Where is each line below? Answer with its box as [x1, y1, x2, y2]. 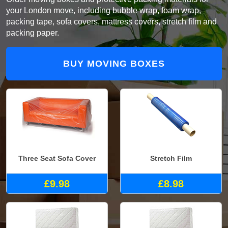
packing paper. [6, 28, 59, 38]
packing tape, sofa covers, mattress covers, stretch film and [6, 17, 217, 26]
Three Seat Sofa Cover [18, 154, 96, 162]
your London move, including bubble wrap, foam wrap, [6, 6, 201, 15]
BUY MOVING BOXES [63, 59, 165, 69]
